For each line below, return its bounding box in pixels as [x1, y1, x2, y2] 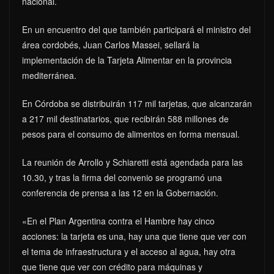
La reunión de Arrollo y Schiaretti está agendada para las [22, 155, 243, 168]
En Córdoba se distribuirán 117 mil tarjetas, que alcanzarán [22, 97, 252, 109]
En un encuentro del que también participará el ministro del [22, 23, 251, 35]
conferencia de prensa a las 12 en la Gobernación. [22, 186, 218, 199]
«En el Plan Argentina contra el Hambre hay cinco [22, 214, 215, 227]
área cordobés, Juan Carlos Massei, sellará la [22, 38, 199, 51]
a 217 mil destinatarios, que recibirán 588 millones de [22, 112, 229, 125]
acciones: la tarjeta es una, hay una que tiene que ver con [22, 229, 246, 242]
